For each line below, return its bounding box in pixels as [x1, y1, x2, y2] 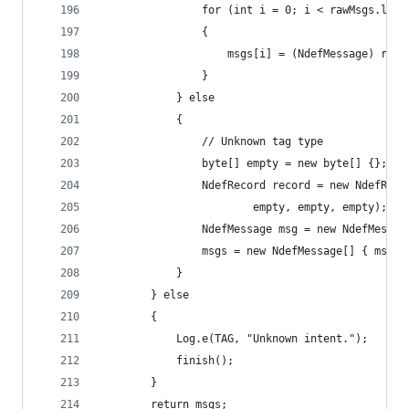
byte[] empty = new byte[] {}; [100, 157, 387, 170]
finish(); [100, 354, 234, 367]
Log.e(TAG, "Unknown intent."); [100, 332, 368, 345]
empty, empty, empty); [100, 201, 387, 214]
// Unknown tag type [100, 135, 323, 148]
